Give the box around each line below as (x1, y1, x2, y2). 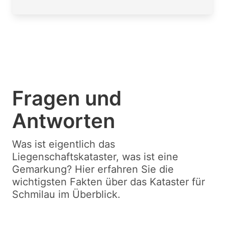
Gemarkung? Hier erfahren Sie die (12, 163, 174, 175)
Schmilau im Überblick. (12, 188, 121, 200)
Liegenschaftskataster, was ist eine (12, 151, 178, 163)
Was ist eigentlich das (12, 138, 115, 150)
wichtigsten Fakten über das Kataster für (12, 176, 205, 188)
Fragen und (12, 86, 122, 110)
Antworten (12, 108, 115, 133)
